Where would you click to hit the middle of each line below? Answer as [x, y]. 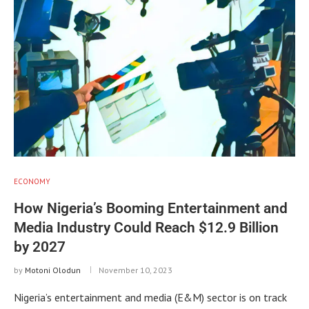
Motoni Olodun [53, 270]
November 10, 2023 [136, 270]
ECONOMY [32, 181]
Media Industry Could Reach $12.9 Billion [146, 227]
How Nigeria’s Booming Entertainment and [151, 208]
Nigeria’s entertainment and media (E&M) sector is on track [150, 297]
